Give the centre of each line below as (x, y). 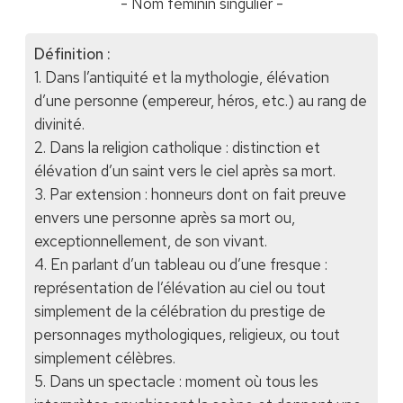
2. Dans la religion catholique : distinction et (177, 148)
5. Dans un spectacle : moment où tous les (176, 382)
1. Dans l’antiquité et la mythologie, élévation (181, 78)
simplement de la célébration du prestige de (179, 312)
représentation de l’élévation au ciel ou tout (179, 288)
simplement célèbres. (104, 358)
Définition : (72, 54)
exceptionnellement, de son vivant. (150, 242)
